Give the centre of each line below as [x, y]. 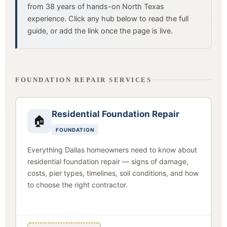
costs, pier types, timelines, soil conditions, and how [113, 173]
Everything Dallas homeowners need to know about [112, 149]
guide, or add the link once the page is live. [100, 31]
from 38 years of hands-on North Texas [96, 7]
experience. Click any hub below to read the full [108, 19]
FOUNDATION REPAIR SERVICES [83, 80]
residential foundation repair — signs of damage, [108, 161]
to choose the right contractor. [77, 184]
